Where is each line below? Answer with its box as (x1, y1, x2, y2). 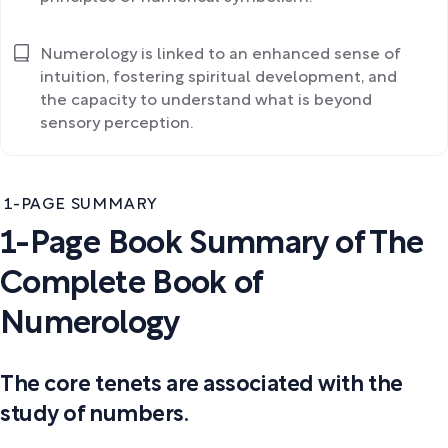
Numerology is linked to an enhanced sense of (40, 47, 401, 62)
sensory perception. (40, 116, 193, 131)
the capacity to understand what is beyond (40, 93, 372, 108)
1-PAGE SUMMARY (4, 197, 159, 212)
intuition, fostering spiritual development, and (40, 70, 397, 85)
